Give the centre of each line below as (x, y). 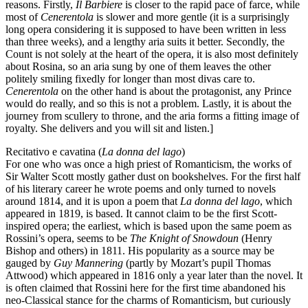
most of (23, 16)
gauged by (30, 263)
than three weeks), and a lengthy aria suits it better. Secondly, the (145, 41)
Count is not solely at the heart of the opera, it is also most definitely (152, 54)
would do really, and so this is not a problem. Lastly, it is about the (148, 103)
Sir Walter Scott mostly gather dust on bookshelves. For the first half (153, 176)
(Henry (255, 238)
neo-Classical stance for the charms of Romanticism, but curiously (148, 300)
